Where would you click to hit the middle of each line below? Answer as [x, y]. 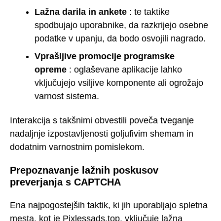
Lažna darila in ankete [81, 12]
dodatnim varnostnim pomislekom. [77, 147]
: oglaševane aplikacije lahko [124, 69]
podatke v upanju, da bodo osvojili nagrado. [120, 38]
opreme [51, 69]
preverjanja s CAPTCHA [65, 182]
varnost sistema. [67, 96]
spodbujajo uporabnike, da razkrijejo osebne [121, 25]
